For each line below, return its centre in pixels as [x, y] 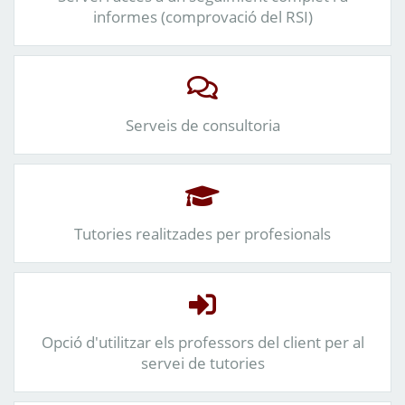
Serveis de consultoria [202, 125]
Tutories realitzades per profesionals [202, 233]
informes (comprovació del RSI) [202, 16]
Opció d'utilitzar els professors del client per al [202, 342]
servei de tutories [202, 363]
